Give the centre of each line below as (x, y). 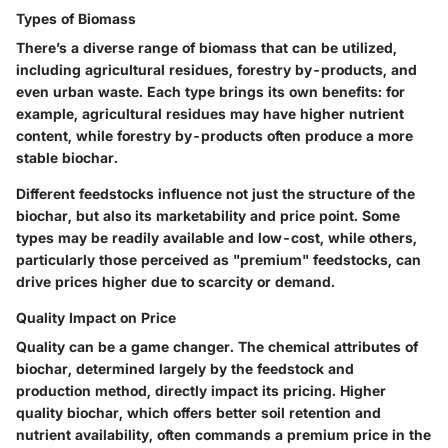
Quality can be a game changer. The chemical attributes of (217, 347)
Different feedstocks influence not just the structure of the (215, 194)
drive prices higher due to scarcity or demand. (175, 282)
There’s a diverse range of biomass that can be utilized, (206, 48)
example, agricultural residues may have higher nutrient (210, 114)
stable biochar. (67, 158)
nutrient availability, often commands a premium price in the (223, 435)
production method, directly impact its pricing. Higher (201, 391)
